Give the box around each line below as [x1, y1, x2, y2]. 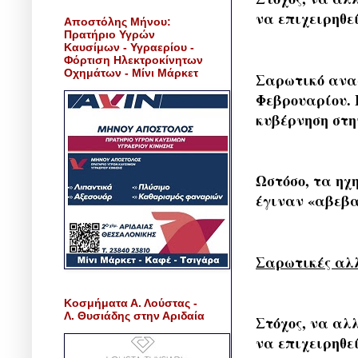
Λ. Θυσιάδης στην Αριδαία [64, 308, 205, 322]
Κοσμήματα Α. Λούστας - [64, 296, 197, 309]
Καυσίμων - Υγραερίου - [64, 40, 194, 54]
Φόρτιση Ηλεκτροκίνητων [64, 53, 203, 66]
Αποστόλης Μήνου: [64, 14, 171, 28]
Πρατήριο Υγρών [64, 27, 155, 41]
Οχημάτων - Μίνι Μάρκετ [64, 66, 198, 79]
